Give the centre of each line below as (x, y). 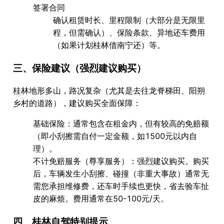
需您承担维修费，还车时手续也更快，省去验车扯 (121, 186)
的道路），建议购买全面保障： (85, 103)
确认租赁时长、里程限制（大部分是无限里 (129, 20)
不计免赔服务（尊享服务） (81, 161)
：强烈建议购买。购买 (169, 161)
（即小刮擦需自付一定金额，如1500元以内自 (115, 136)
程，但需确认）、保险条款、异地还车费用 (129, 32)
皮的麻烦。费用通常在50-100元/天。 (101, 199)
